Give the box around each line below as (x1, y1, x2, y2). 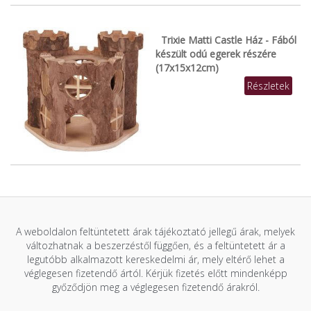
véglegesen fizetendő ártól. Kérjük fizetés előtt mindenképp (24, 266, 287, 280)
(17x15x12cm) (155, 60, 219, 74)
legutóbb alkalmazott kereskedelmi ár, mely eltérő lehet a (26, 252, 285, 266)
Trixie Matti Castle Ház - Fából (161, 33, 296, 47)
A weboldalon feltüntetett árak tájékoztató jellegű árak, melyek (16, 224, 295, 238)
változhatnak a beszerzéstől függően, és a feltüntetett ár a (26, 238, 285, 252)
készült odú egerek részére (155, 47, 276, 60)
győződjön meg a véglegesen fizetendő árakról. (51, 280, 260, 294)
